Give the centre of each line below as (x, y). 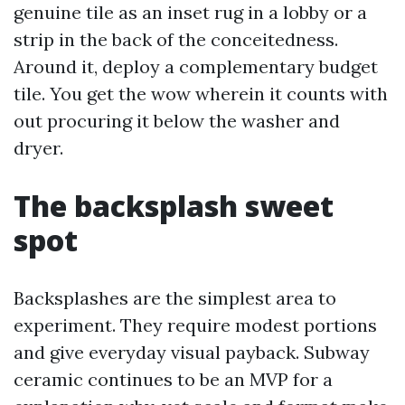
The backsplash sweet (174, 206)
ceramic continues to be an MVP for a (173, 379)
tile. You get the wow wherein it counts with (201, 94)
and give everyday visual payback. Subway (192, 352)
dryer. (38, 148)
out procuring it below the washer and (177, 121)
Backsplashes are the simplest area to (175, 298)
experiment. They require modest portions (195, 325)
